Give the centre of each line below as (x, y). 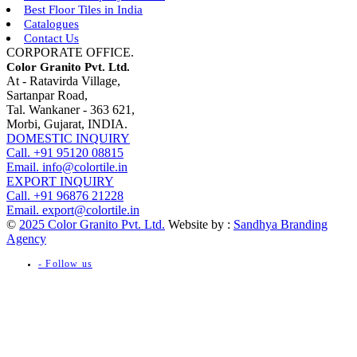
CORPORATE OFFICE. (70, 52)
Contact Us (51, 38)
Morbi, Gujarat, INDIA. (67, 124)
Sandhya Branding (280, 224)
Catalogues (51, 24)
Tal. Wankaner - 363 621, (71, 109)
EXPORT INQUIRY (60, 181)
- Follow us (65, 264)
